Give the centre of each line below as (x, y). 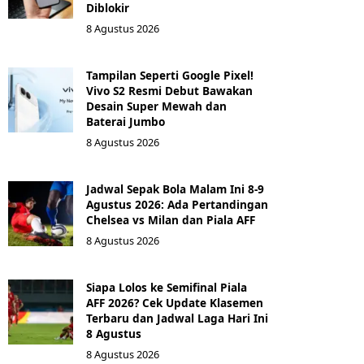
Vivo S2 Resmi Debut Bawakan (169, 91)
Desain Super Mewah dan (156, 106)
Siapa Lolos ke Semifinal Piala (167, 287)
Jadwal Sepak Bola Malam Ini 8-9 (175, 189)
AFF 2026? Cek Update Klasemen (175, 303)
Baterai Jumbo (126, 121)
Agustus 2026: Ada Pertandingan (177, 204)
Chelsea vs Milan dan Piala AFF (171, 220)
